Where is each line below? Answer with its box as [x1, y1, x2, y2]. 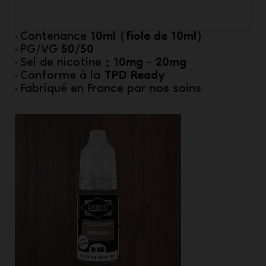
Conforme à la [20, 65, 104, 88]
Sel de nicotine [20, 52, 102, 75]
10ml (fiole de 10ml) [90, 25, 206, 49]
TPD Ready [104, 64, 165, 88]
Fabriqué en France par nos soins [20, 78, 205, 101]
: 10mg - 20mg [102, 51, 190, 75]
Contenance [20, 26, 90, 49]
